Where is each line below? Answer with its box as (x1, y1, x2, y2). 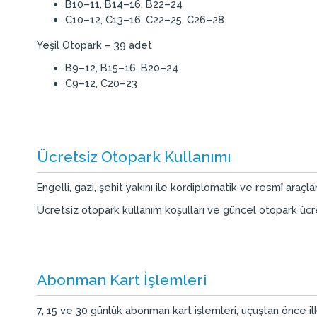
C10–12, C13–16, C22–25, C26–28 (65, 13, 224, 25)
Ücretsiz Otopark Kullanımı (37, 147, 231, 166)
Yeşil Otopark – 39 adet (37, 39, 152, 52)
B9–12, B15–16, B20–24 (65, 62, 178, 74)
